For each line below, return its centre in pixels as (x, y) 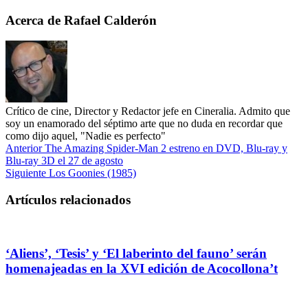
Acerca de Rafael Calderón (81, 20)
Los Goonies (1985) (91, 173)
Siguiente (26, 173)
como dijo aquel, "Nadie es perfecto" (86, 136)
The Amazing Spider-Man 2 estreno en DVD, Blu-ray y (165, 148)
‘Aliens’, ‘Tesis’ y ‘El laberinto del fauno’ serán (136, 253)
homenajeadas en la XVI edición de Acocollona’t (142, 268)
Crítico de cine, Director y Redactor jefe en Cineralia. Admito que (148, 111)
